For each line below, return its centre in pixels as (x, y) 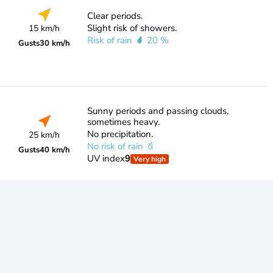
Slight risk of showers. (132, 28)
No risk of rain (116, 146)
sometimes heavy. (123, 122)
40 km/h (55, 150)
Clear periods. (115, 16)
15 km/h (44, 28)
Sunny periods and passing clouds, (158, 111)
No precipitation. (120, 134)
